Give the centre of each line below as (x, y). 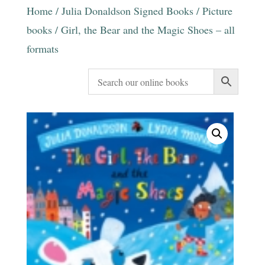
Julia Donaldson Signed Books (127, 11)
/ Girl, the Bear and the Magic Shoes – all (143, 30)
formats (42, 49)
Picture (217, 11)
